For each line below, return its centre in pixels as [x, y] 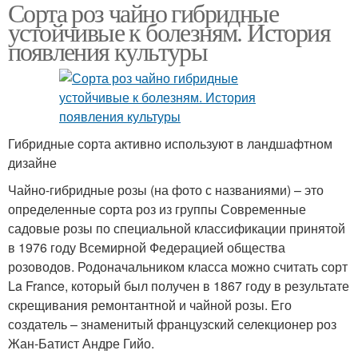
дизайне [32, 163]
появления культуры [108, 51]
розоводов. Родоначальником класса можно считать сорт [178, 267]
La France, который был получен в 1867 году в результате [179, 286]
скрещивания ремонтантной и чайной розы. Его [150, 305]
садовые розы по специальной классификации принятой [177, 228]
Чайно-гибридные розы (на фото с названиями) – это [166, 190]
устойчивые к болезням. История [169, 32]
